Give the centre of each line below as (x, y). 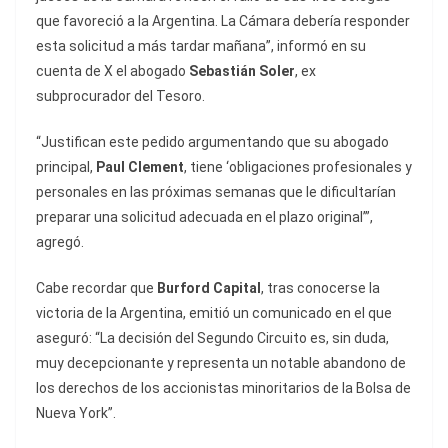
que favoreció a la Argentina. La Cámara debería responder (223, 21)
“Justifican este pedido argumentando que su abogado (212, 142)
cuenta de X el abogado (111, 71)
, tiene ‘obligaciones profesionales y (298, 167)
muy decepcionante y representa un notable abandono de (221, 363)
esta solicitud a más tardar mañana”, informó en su (201, 46)
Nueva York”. (76, 413)
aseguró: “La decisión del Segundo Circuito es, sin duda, (212, 338)
